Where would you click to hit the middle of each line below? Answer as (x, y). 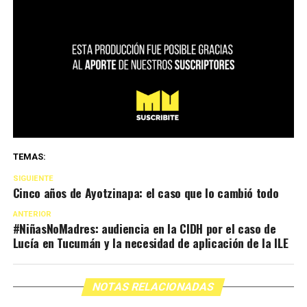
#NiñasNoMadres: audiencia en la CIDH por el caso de (144, 229)
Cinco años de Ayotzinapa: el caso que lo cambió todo (146, 193)
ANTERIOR (32, 214)
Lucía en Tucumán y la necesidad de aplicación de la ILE (150, 243)
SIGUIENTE (33, 179)
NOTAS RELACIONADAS (154, 287)
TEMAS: (29, 157)
